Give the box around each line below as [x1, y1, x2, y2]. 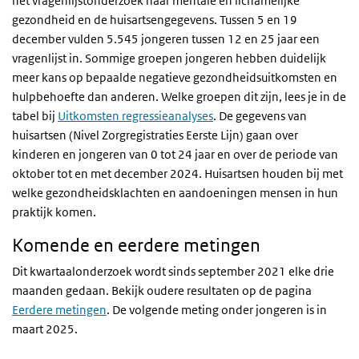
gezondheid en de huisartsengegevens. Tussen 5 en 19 [12, 12, 297, 27]
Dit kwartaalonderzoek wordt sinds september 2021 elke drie [12, 264, 334, 279]
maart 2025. [12, 321, 78, 337]
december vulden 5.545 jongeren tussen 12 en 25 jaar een [12, 31, 320, 46]
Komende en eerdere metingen [12, 235, 260, 256]
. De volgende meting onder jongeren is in [107, 302, 327, 317]
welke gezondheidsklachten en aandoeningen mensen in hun [12, 185, 338, 200]
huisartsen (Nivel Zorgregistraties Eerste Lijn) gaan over [12, 127, 298, 143]
